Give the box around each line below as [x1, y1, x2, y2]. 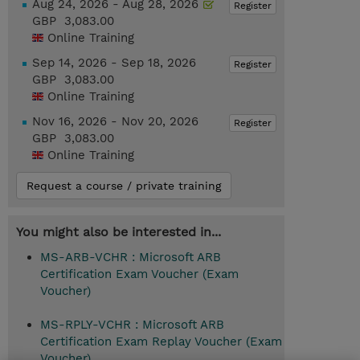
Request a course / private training [27, 179, 221, 193]
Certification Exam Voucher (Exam [40, 267, 239, 282]
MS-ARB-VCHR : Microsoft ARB [40, 250, 221, 265]
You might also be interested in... [16, 224, 221, 240]
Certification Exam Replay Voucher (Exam [40, 334, 282, 350]
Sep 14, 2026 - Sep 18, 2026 [32, 55, 196, 71]
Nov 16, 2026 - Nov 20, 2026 [32, 114, 198, 129]
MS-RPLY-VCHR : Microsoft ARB [40, 317, 224, 333]
